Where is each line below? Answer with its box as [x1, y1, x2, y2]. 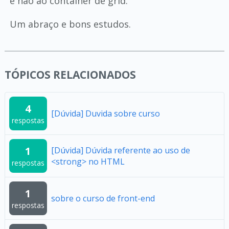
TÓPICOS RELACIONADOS [4, 67, 136, 82]
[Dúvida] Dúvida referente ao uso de [51, 145, 190, 156]
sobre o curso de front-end [51, 193, 155, 204]
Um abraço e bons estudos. [9, 18, 131, 30]
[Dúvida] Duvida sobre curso [51, 108, 160, 119]
